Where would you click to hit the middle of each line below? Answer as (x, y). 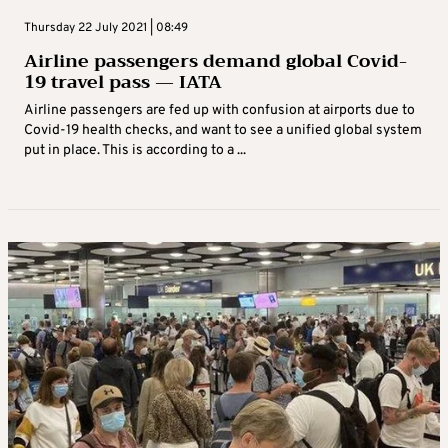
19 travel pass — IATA (123, 81)
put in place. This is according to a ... (135, 150)
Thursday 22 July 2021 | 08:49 (106, 27)
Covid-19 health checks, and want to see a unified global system (223, 130)
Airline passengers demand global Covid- (215, 60)
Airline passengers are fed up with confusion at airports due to (219, 110)
